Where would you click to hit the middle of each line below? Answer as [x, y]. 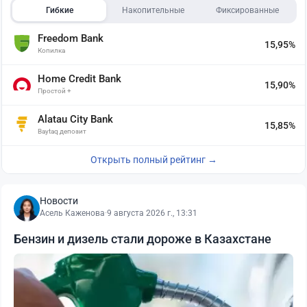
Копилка [51, 50]
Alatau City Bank [75, 119]
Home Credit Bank [79, 78]
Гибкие [59, 10]
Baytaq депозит [62, 131]
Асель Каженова [72, 213]
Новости [59, 200]
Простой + [54, 90]
